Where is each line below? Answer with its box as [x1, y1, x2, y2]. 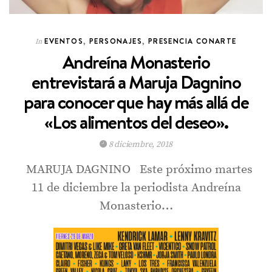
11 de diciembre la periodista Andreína [31, 180, 241, 196]
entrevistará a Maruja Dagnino [31, 70, 241, 95]
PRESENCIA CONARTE [148, 36, 237, 47]
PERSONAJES [89, 36, 143, 47]
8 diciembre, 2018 [106, 139, 173, 151]
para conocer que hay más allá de [24, 90, 248, 115]
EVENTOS [44, 36, 84, 47]
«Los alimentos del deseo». [44, 110, 228, 135]
